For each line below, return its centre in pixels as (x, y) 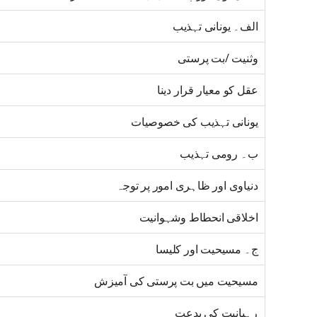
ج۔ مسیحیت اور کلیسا (207, 249)
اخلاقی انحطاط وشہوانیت (198, 218)
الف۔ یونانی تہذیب (215, 27)
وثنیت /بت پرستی (218, 58)
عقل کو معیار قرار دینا (207, 90)
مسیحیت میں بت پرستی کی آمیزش (176, 281)
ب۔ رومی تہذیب (219, 154)
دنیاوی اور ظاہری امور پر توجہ (187, 186)
